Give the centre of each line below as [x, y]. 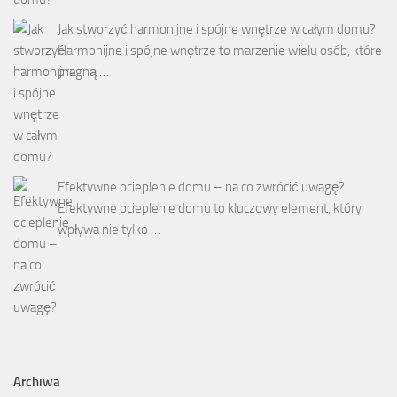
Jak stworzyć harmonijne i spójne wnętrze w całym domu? [217, 30]
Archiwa [37, 382]
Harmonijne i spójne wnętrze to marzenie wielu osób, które [220, 51]
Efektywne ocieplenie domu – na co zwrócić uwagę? [201, 187]
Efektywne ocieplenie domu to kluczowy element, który [210, 209]
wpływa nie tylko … [109, 230]
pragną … [83, 72]
